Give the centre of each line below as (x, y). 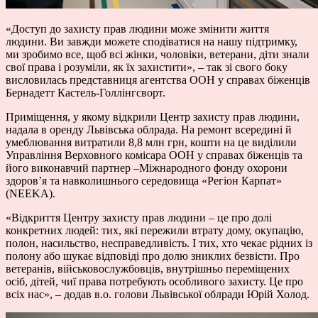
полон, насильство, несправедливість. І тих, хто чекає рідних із (159, 243)
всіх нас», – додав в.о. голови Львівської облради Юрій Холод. (158, 294)
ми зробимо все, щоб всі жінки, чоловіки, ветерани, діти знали (158, 54)
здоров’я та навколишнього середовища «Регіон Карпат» (144, 180)
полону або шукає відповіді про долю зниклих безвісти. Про (153, 256)
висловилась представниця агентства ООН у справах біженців (158, 79)
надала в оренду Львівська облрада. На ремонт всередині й (149, 129)
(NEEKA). (31, 193)
